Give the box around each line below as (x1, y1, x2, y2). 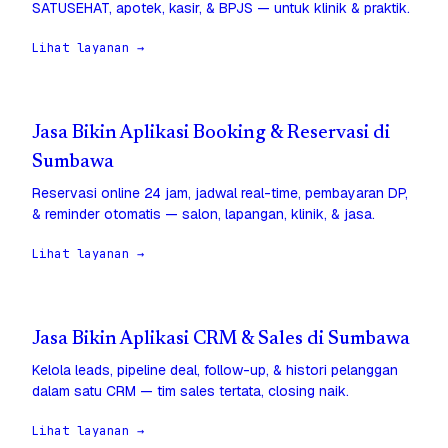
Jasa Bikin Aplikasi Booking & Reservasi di (32, 124, 390, 144)
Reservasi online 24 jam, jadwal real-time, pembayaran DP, (32, 184, 408, 203)
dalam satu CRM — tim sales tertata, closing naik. (32, 382, 349, 401)
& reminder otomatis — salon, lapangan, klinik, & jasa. (32, 205, 375, 224)
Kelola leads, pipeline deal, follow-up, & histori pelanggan (32, 361, 398, 380)
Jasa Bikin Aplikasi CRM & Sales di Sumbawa (32, 330, 410, 350)
